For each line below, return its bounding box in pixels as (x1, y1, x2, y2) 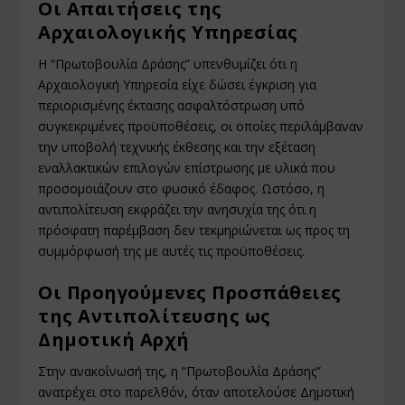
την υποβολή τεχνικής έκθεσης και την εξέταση (38, 137, 316, 155)
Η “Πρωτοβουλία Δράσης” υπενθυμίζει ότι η (38, 54, 298, 72)
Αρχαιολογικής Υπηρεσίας (38, 19, 298, 44)
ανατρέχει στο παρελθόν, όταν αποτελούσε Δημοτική (38, 383, 355, 401)
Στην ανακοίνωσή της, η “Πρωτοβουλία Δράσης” (38, 363, 322, 381)
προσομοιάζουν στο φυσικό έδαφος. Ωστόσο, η (38, 179, 325, 197)
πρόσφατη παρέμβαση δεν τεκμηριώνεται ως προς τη (38, 221, 351, 239)
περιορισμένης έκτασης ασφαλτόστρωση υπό (38, 96, 306, 114)
